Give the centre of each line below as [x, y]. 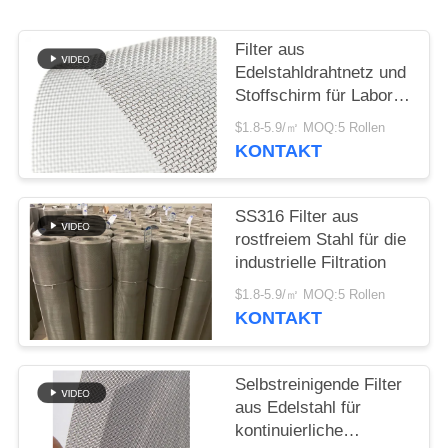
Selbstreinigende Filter [319, 384]
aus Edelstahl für [298, 407]
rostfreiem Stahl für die [321, 240]
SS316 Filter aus [297, 217]
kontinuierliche [289, 430]
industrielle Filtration [311, 263]
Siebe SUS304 [289, 119]
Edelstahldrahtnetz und [321, 73]
